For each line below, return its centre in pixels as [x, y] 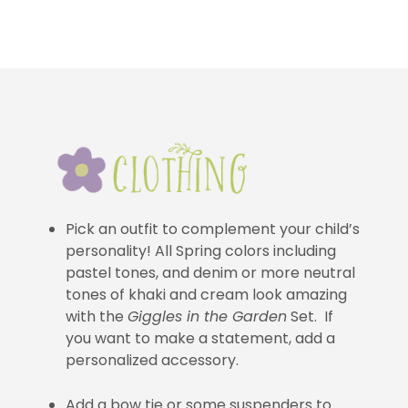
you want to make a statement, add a [201, 338]
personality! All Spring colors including [201, 250]
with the [97, 316]
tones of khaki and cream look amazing [207, 294]
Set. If [311, 316]
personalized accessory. [153, 360]
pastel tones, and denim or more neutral [211, 272]
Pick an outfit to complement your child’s [213, 229]
